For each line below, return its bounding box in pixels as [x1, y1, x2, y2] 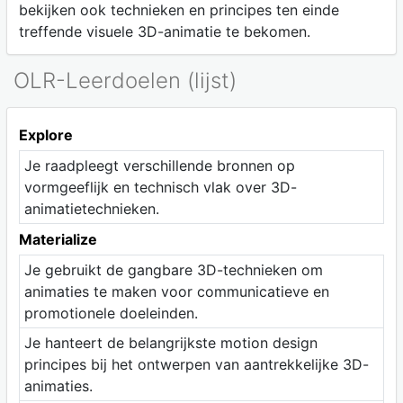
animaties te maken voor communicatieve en [23, 282, 329, 300]
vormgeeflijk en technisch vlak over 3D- [23, 177, 297, 196]
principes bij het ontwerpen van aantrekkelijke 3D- [23, 354, 369, 373]
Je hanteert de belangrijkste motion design [23, 333, 318, 352]
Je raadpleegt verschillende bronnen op [23, 156, 295, 175]
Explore [18, 125, 73, 144]
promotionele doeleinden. [23, 303, 198, 322]
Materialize [18, 229, 97, 248]
